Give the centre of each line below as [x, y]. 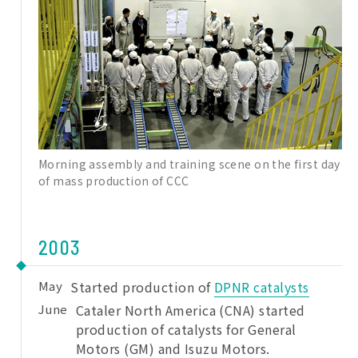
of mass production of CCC [114, 180]
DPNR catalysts [262, 286]
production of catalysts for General [186, 329]
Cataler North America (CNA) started [190, 310]
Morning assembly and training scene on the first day [189, 163]
